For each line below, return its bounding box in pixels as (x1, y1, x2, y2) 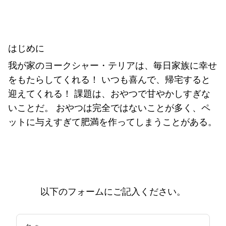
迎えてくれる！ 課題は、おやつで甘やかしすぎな (8, 87, 210, 100)
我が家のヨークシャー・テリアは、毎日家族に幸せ (8, 59, 217, 72)
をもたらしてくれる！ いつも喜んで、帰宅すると (8, 73, 210, 86)
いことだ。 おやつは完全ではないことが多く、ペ (8, 101, 210, 114)
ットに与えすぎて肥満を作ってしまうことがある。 (8, 116, 217, 128)
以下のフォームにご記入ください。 (40, 185, 186, 198)
